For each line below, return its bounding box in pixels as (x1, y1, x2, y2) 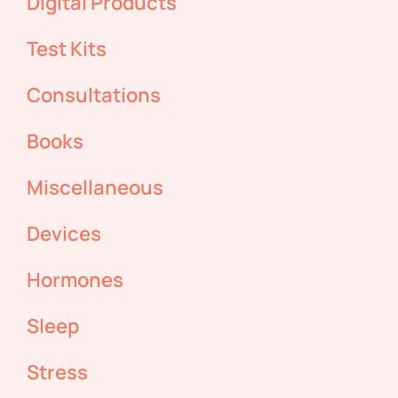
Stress (27, 359, 88, 386)
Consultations (27, 82, 161, 109)
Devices (27, 220, 101, 248)
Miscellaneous (27, 174, 163, 202)
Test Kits (27, 36, 107, 63)
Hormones (27, 267, 123, 294)
